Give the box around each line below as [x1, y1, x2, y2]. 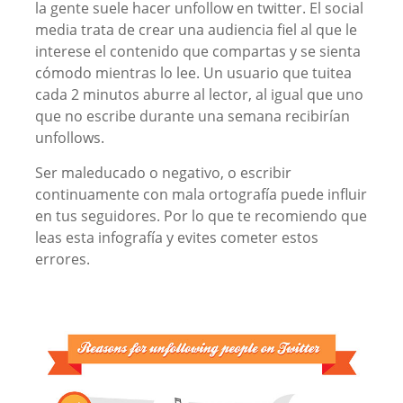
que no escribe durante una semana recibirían [34, 106, 350, 126]
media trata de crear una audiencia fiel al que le [34, 20, 357, 40]
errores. [34, 249, 90, 269]
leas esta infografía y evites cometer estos [34, 228, 318, 247]
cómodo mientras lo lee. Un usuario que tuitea [34, 63, 352, 83]
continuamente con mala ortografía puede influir [34, 184, 367, 204]
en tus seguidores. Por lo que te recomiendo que [34, 206, 367, 226]
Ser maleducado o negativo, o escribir [34, 163, 291, 183]
